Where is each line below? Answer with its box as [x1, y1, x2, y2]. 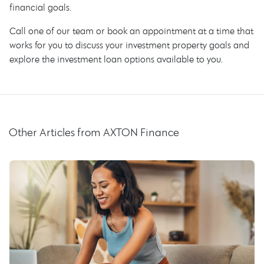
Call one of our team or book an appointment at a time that [9, 25, 253, 37]
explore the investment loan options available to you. [9, 53, 223, 65]
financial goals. [9, 1, 71, 13]
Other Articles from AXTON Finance [9, 125, 179, 139]
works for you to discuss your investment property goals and [9, 39, 249, 51]
